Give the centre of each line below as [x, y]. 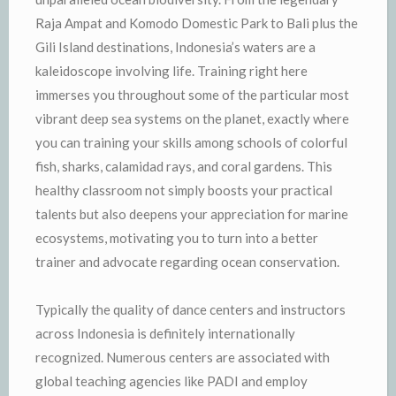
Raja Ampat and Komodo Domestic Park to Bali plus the [197, 23]
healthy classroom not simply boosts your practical [184, 190]
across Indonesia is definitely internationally [165, 333]
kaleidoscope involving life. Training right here [171, 70]
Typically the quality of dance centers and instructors [190, 309]
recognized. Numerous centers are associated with [183, 357]
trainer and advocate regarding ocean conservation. [187, 261]
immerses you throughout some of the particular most [192, 94]
